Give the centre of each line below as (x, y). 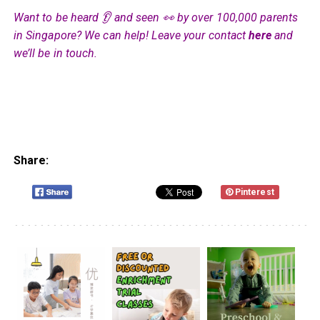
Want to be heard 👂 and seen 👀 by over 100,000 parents (156, 17)
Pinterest (254, 192)
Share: (31, 160)
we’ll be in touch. (55, 53)
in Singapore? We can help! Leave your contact (131, 35)
